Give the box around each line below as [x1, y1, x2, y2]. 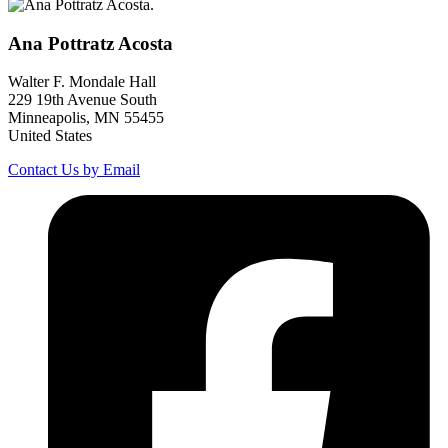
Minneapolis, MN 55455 [8, 109, 164, 127]
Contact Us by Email [8, 161, 140, 179]
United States [8, 127, 92, 145]
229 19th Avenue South [8, 91, 157, 109]
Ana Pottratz [8, 32, 114, 54]
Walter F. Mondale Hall [8, 73, 156, 91]
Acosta [118, 32, 173, 54]
